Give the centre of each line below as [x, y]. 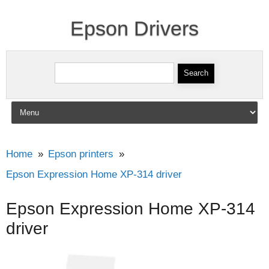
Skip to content [42, 104]
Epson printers [81, 154]
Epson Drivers [134, 28]
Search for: [79, 63]
